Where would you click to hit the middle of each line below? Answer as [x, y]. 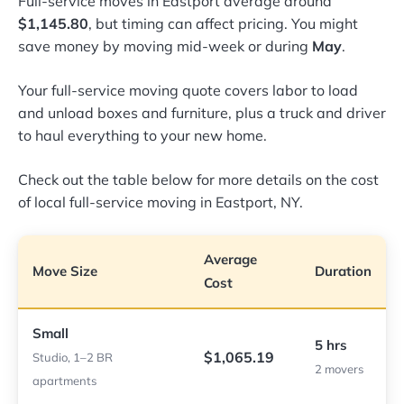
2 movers [339, 369]
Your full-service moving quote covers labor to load [188, 91]
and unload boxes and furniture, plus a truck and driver [202, 113]
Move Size [65, 271]
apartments [64, 381]
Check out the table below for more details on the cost [198, 180]
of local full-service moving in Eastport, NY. [161, 202]
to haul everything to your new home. [142, 136]
